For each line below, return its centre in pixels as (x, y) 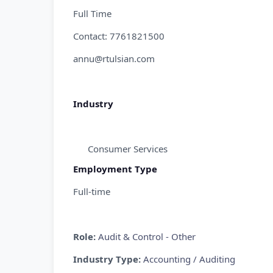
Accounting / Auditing (189, 259)
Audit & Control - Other (147, 236)
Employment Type (115, 169)
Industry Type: (108, 259)
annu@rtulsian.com (114, 58)
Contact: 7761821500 (119, 36)
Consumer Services (128, 149)
